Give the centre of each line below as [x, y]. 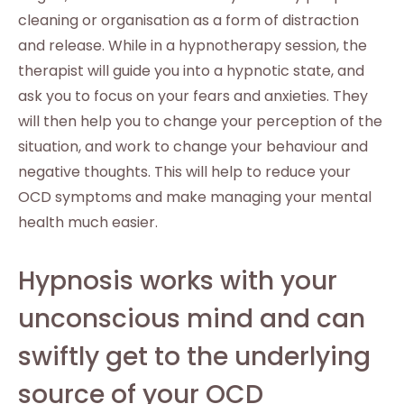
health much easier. [88, 222]
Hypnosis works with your [178, 281]
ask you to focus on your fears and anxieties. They [193, 96]
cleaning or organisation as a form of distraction [188, 20]
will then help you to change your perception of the [200, 121]
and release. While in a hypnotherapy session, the [193, 46]
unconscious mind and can [192, 319]
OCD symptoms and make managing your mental [195, 197]
